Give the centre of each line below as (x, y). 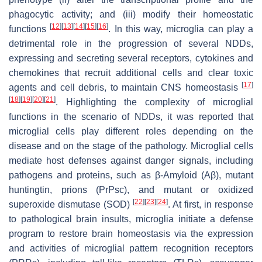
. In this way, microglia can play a (181, 29)
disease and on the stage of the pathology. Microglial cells (131, 146)
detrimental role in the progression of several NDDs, (131, 43)
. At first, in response (211, 204)
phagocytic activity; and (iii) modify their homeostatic (131, 14)
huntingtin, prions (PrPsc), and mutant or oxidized (131, 189)
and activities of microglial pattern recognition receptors (131, 248)
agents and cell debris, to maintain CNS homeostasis (125, 87)
